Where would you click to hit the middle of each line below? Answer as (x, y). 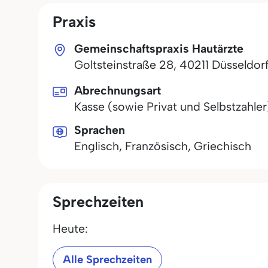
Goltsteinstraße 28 (124, 65)
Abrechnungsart (118, 90)
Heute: (70, 229)
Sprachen (100, 130)
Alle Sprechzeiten (107, 260)
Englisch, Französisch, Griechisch (163, 146)
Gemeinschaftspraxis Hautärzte (159, 48)
